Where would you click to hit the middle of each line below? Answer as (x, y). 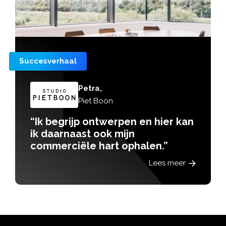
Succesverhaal (48, 61)
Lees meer (167, 163)
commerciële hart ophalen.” (99, 146)
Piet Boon (96, 101)
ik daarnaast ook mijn (82, 134)
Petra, (90, 89)
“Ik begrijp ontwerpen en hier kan (112, 122)
